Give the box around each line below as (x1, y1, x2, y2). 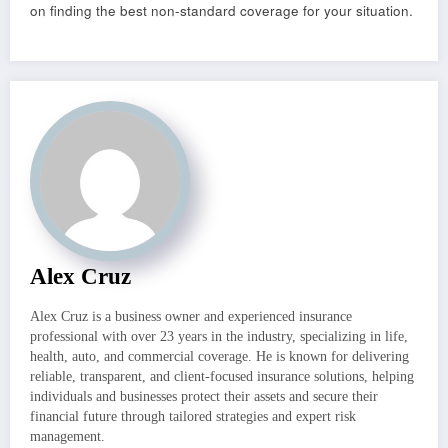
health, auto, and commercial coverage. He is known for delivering (30, 349, 409, 365)
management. (30, 429, 105, 445)
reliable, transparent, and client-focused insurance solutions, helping (30, 369, 414, 385)
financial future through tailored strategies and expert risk (30, 409, 356, 425)
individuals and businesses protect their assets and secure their (30, 389, 378, 405)
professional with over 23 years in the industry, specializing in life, (30, 329, 408, 345)
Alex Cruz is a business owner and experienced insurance (30, 309, 352, 325)
